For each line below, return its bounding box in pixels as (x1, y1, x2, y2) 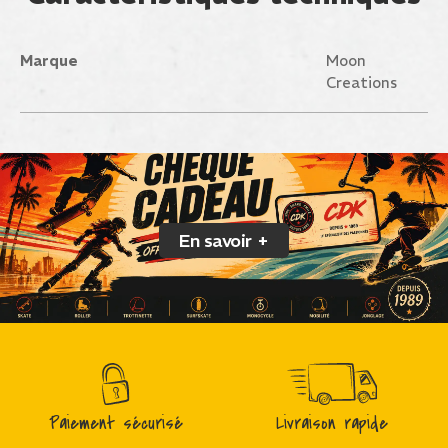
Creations (326, 73, 397, 92)
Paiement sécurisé (49, 411, 183, 436)
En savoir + (179, 229, 269, 252)
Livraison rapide (276, 411, 388, 436)
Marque (20, 51, 78, 70)
